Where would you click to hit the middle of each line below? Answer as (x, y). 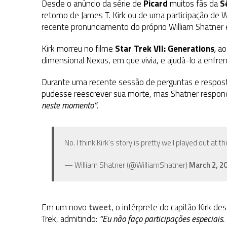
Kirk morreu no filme (78, 49)
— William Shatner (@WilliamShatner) (127, 165)
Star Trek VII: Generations (165, 49)
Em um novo (65, 207)
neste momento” (69, 106)
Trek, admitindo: (70, 219)
